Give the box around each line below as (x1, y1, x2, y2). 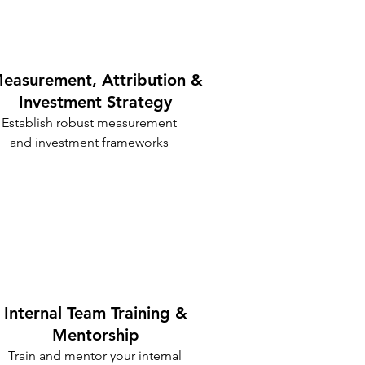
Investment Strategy (19, 92, 172, 112)
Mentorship (51, 325, 139, 345)
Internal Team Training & (3, 303, 187, 323)
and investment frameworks (9, 134, 169, 150)
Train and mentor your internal (7, 348, 182, 363)
